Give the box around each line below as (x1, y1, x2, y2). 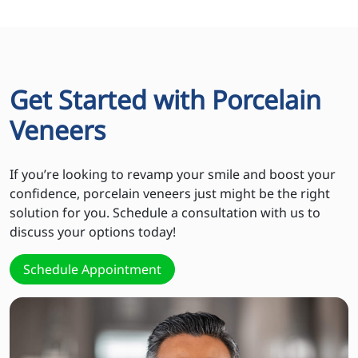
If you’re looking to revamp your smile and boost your (10, 165, 336, 184)
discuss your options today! (10, 223, 176, 241)
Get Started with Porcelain (10, 82, 321, 117)
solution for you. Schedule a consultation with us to (10, 204, 320, 222)
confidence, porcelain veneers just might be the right (10, 185, 330, 203)
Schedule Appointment (23, 261, 161, 279)
